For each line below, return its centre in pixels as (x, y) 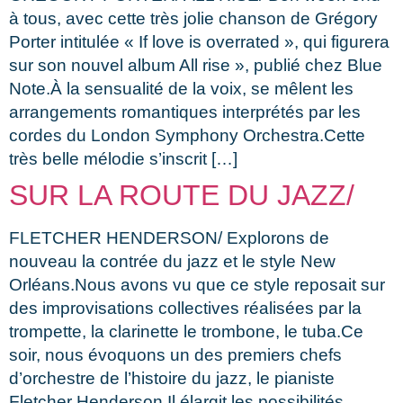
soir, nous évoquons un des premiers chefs (175, 354)
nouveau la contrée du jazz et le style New (172, 261)
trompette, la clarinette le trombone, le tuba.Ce (186, 331)
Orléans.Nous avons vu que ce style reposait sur (197, 284)
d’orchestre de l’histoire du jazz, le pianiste (172, 378)
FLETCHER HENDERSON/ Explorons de (169, 237)
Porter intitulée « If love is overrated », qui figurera (199, 41)
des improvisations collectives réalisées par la (185, 308)
